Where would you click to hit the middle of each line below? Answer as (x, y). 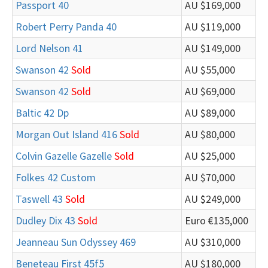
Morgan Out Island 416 (66, 134)
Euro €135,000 (217, 220)
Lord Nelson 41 (49, 48)
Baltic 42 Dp (42, 113)
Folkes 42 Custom (56, 177)
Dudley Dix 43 (45, 220)
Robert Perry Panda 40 (66, 27)
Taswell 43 (39, 199)
